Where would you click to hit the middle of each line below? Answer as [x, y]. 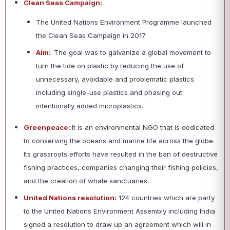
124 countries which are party [166, 198]
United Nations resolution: [70, 198]
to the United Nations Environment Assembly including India [119, 211]
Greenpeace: [48, 128]
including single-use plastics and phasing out [109, 93]
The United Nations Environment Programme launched [124, 22]
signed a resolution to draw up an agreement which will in [117, 225]
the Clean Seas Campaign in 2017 [91, 36]
